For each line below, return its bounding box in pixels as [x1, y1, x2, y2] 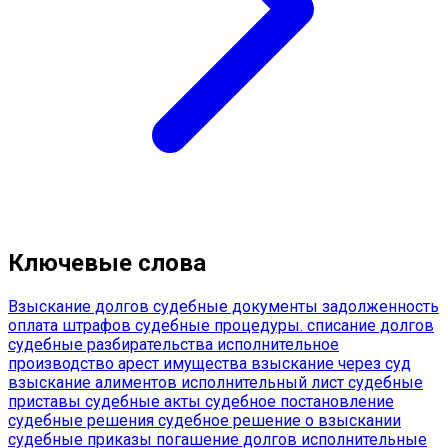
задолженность [322, 297, 439, 317]
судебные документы [153, 297, 322, 317]
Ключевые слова [8, 249, 206, 278]
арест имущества [118, 354, 251, 374]
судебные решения [8, 411, 158, 431]
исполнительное [217, 335, 339, 355]
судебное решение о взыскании [158, 411, 401, 431]
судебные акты [85, 392, 205, 412]
